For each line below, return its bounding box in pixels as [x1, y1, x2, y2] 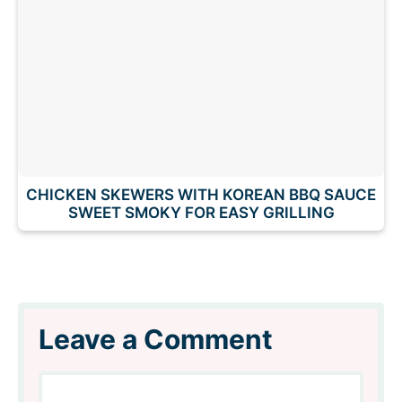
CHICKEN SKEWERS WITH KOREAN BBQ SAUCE [26, 185, 376, 204]
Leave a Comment [39, 322, 273, 355]
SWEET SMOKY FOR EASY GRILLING [67, 203, 335, 222]
